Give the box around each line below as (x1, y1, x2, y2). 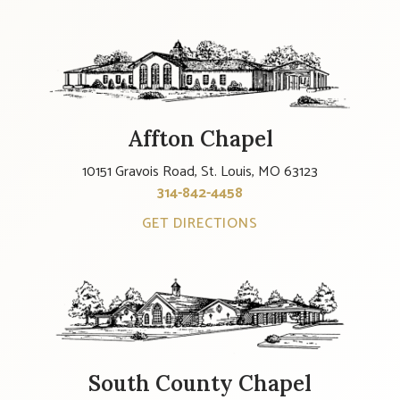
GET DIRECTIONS (142, 212, 258, 237)
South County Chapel (88, 369, 312, 397)
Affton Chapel (127, 125, 273, 154)
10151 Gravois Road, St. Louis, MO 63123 (82, 160, 318, 185)
